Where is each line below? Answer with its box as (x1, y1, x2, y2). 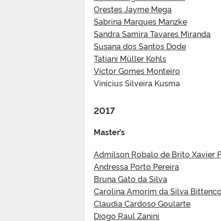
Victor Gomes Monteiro (94, 65, 180, 76)
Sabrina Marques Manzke (94, 15, 187, 27)
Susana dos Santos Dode (94, 40, 186, 51)
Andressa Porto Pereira (94, 160, 179, 172)
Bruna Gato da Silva (94, 173, 167, 184)
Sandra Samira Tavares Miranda (94, 28, 211, 39)
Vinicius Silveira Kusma (94, 77, 180, 88)
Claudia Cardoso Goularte (94, 197, 190, 209)
